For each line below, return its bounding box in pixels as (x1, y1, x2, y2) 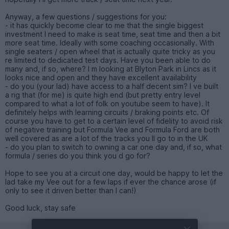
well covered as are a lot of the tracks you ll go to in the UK (5, 134, 208, 143)
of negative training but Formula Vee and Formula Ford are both (5, 125, 220, 134)
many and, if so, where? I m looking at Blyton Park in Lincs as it (5, 64, 216, 74)
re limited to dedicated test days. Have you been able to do (5, 56, 211, 65)
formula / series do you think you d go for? (5, 151, 150, 161)
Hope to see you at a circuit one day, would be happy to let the (5, 169, 223, 178)
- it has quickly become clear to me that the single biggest (5, 21, 203, 30)
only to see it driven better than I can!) (5, 186, 136, 195)
